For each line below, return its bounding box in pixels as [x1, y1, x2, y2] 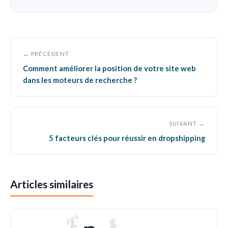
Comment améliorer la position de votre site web [23, 64, 196, 73]
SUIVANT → [169, 120, 205, 127]
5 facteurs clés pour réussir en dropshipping [49, 133, 205, 142]
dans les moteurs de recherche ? [23, 75, 137, 84]
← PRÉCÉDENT [23, 50, 69, 57]
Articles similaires [10, 178, 93, 190]
